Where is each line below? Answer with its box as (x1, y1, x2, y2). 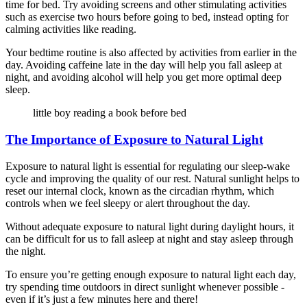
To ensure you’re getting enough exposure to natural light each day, (5, 268, 296, 280)
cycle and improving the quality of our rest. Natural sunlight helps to (5, 172, 299, 184)
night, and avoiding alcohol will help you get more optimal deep (5, 71, 282, 84)
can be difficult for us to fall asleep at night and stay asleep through (5, 232, 293, 245)
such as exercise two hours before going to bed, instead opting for (5, 11, 288, 23)
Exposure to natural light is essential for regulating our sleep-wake (5, 160, 290, 172)
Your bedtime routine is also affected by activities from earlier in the (5, 47, 297, 59)
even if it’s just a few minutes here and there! (5, 293, 198, 305)
